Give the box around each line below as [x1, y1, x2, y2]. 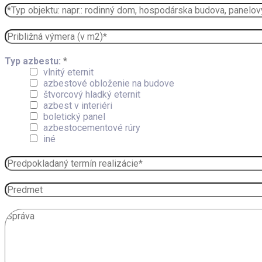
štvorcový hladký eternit [43, 89, 140, 100]
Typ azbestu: [5, 56, 63, 67]
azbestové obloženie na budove [43, 78, 174, 89]
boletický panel [43, 111, 105, 122]
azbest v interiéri [43, 100, 112, 111]
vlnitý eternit [43, 67, 94, 78]
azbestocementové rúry [43, 122, 140, 133]
